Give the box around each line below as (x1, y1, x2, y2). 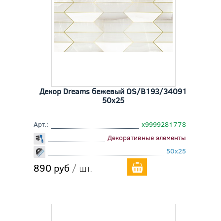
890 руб (33, 161, 70, 175)
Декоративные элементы (108, 133, 186, 143)
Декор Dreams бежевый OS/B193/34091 (39, 86, 187, 97)
